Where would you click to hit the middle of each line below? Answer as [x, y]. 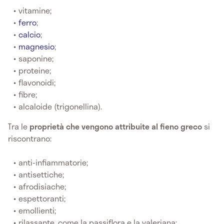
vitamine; [35, 10]
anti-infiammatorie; [53, 162]
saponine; [36, 58]
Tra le [18, 126]
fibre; [28, 94]
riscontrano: [30, 138]
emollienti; [37, 210]
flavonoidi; [37, 82]
